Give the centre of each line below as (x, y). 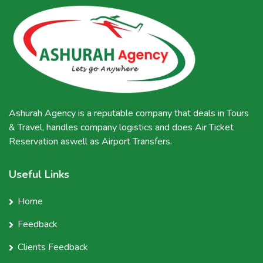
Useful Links (39, 174)
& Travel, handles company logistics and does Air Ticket (121, 127)
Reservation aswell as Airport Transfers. (90, 141)
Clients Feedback (53, 247)
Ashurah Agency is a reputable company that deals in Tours (129, 113)
